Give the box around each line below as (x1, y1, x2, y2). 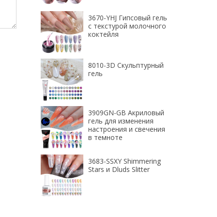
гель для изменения (88, 116, 154, 125)
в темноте (88, 133, 123, 142)
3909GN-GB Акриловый (88, 108, 164, 117)
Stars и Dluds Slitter (88, 165, 150, 174)
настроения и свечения (88, 124, 165, 134)
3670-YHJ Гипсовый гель (88, 13, 167, 22)
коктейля (88, 30, 119, 39)
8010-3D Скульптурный (88, 61, 164, 70)
